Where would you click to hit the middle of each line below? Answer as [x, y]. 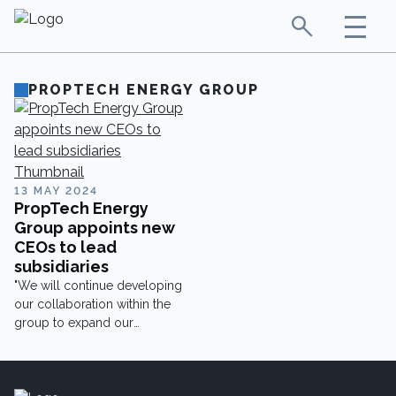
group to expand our [74, 323]
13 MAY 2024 [56, 191]
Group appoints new [95, 228]
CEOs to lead [65, 247]
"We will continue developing [98, 286]
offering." [39, 341]
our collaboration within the [92, 304]
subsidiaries [61, 267]
